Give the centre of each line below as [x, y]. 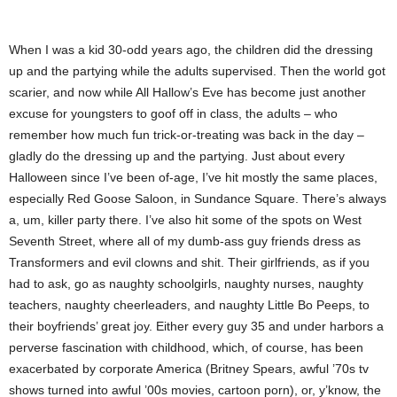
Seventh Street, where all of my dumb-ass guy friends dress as [185, 241]
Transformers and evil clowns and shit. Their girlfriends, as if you [189, 262]
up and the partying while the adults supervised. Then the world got [197, 71]
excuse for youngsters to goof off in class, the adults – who [173, 113]
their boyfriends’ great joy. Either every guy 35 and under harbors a [196, 326]
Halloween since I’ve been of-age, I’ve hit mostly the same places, [193, 177]
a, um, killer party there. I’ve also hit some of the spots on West [185, 220]
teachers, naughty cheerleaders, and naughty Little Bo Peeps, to [189, 305]
